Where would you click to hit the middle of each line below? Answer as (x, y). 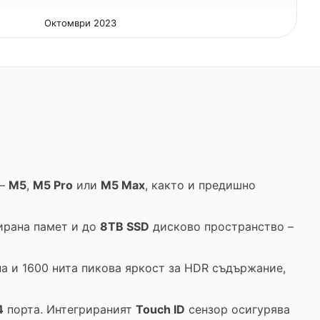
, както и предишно (200, 185)
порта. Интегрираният (70, 309)
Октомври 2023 (80, 23)
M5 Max (123, 185)
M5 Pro (53, 185)
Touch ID (160, 309)
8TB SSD (125, 226)
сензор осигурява (237, 309)
